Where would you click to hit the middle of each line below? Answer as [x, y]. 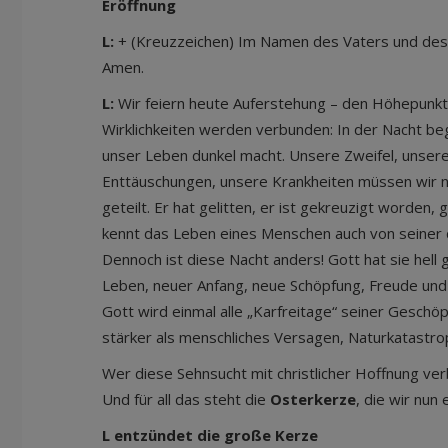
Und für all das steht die [186, 399]
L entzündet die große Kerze [210, 435]
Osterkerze [313, 399]
